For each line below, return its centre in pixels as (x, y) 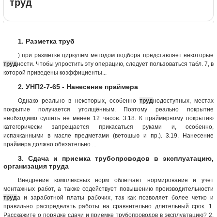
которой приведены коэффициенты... (55, 72)
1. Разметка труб (46, 41)
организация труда (36, 166)
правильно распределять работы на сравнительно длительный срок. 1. (108, 206)
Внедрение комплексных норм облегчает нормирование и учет (116, 180)
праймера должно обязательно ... (50, 144)
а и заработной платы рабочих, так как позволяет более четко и (115, 197)
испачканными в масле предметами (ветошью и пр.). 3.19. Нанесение (108, 135)
